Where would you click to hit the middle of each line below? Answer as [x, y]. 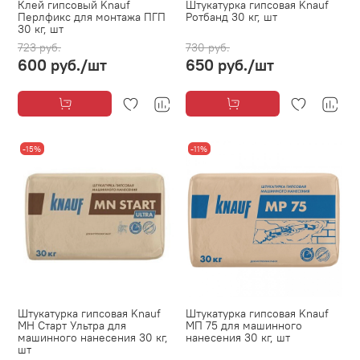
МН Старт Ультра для [72, 326]
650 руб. [217, 65]
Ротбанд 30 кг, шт [231, 17]
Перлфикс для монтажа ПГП [92, 17]
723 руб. [39, 48]
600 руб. [49, 65]
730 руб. [208, 48]
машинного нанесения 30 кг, [93, 338]
